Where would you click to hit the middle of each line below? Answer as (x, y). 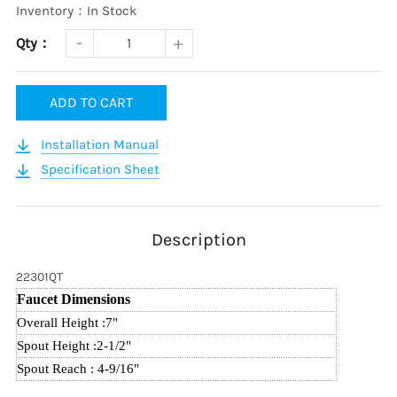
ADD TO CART (91, 103)
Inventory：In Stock (76, 11)
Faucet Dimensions (73, 300)
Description (198, 240)
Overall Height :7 (64, 323)
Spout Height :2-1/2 (71, 346)
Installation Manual (99, 145)
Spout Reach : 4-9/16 (75, 369)
